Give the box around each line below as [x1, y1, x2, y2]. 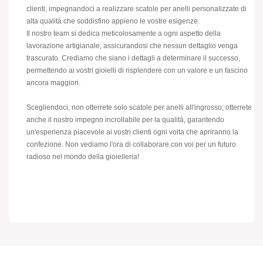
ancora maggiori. [26, 78, 80, 87]
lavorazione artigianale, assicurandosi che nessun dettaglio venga [26, 41, 238, 50]
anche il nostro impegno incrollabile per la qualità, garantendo [26, 115, 224, 124]
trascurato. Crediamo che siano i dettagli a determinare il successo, [26, 53, 240, 62]
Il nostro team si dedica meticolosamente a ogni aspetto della [26, 29, 221, 38]
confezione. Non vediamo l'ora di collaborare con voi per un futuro [26, 140, 236, 149]
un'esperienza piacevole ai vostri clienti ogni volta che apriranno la [26, 127, 238, 136]
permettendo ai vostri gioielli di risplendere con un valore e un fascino [26, 66, 248, 75]
